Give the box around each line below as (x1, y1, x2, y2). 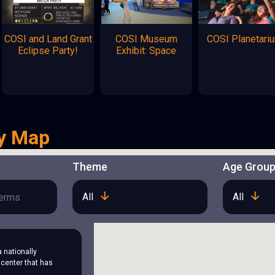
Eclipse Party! (18, 44, 79, 56)
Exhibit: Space (116, 44, 177, 56)
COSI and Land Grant (4, 33, 92, 45)
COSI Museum (115, 33, 177, 45)
